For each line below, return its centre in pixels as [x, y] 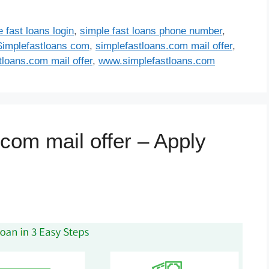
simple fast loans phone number [151, 31]
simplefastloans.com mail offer [164, 46]
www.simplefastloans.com [157, 61]
